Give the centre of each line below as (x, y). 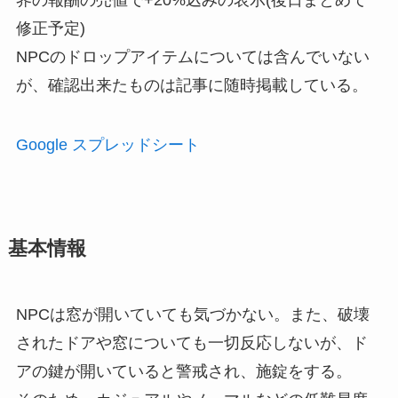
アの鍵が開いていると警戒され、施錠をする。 (183, 372)
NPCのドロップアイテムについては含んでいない (192, 56)
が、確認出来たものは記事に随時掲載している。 (191, 85)
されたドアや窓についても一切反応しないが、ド (191, 343)
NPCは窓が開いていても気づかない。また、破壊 (192, 315)
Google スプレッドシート (107, 145)
